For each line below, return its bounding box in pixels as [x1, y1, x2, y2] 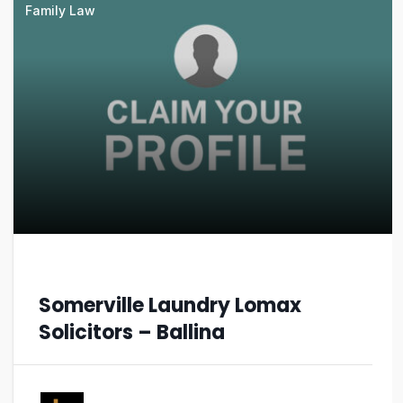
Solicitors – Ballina [39, 318, 225, 346]
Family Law [25, 2, 95, 18]
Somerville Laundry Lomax [39, 291, 301, 319]
